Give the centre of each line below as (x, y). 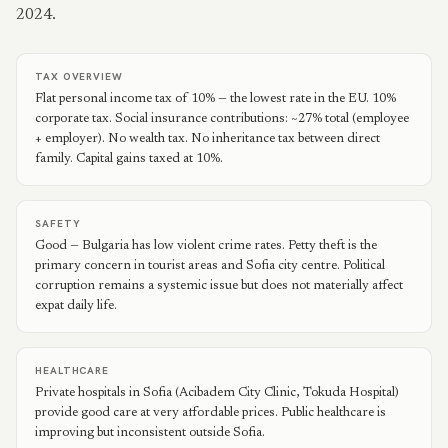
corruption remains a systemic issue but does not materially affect (219, 285)
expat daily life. (76, 305)
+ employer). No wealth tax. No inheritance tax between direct (207, 138)
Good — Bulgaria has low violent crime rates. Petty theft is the (206, 245)
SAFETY (58, 223)
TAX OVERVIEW (79, 76)
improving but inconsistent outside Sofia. (150, 432)
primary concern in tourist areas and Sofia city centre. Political (210, 265)
